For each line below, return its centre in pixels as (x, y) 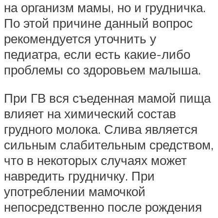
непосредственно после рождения (103, 207)
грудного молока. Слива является (101, 129)
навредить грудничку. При (79, 175)
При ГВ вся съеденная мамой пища (107, 98)
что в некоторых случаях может (95, 160)
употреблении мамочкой (75, 191)
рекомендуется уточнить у (80, 39)
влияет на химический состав (90, 113)
